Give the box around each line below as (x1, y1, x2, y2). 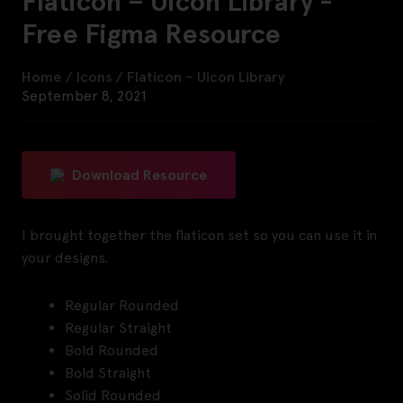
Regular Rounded (65, 296, 179, 314)
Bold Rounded (65, 341, 158, 359)
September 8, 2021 (22, 86, 147, 104)
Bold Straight (65, 363, 151, 381)
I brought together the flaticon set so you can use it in (22, 226, 377, 244)
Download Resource (72, 166, 207, 184)
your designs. (22, 248, 108, 266)
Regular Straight (65, 318, 172, 336)
